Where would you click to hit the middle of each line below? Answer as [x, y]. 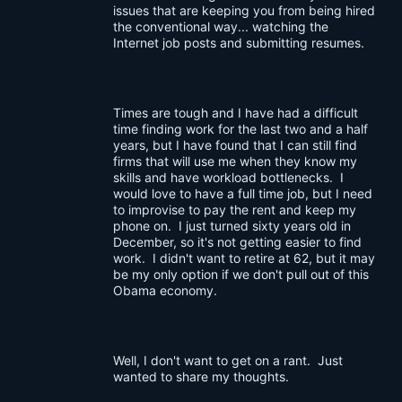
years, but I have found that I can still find [235, 145]
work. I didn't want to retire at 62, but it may [244, 258]
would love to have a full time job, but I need [243, 193]
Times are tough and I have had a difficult [236, 113]
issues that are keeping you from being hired [244, 10]
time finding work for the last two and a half [240, 129]
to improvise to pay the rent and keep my [235, 210]
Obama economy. [165, 290]
